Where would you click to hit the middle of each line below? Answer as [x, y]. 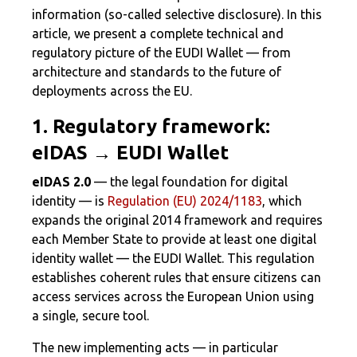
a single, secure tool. [90, 316]
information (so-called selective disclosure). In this [177, 14]
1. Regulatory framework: [151, 126]
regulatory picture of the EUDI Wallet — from [161, 53]
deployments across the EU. [112, 91]
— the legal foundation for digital [189, 182]
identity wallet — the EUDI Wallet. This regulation [173, 258]
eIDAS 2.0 [61, 182]
